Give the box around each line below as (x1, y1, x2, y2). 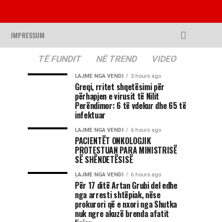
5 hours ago (131, 73, 161, 79)
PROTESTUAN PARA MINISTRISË (75, 144, 177, 156)
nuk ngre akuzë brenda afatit (75, 208, 169, 220)
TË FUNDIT (36, 54, 83, 64)
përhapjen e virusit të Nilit (75, 90, 160, 102)
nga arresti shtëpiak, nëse (75, 189, 161, 201)
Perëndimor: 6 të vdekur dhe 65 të (75, 100, 186, 111)
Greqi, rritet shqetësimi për (75, 81, 165, 93)
